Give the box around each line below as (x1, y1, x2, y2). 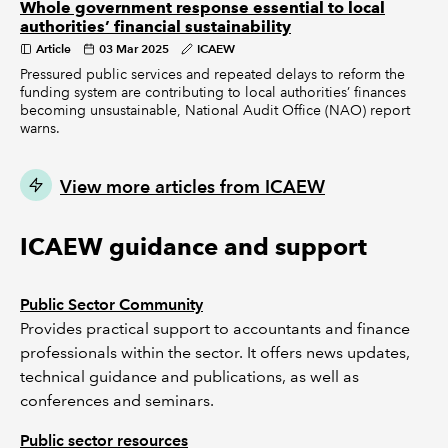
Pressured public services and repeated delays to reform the (20, 65, 405, 83)
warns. (20, 119, 60, 137)
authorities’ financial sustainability (20, 17, 291, 36)
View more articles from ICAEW (60, 176, 325, 197)
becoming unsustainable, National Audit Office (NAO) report (20, 101, 410, 119)
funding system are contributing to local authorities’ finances (20, 83, 406, 101)
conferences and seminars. (20, 391, 214, 410)
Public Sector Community (20, 295, 203, 314)
